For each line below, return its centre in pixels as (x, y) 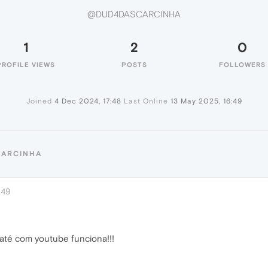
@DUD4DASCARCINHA (134, 14)
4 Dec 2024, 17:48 (88, 101)
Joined (39, 101)
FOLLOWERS (242, 65)
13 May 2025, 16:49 (206, 101)
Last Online (146, 101)
